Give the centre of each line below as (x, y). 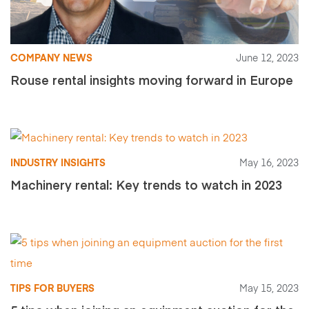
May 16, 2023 (269, 163)
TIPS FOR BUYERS (52, 289)
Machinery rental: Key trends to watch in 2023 (146, 184)
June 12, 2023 (267, 58)
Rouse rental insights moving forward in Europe (152, 79)
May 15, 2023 (269, 289)
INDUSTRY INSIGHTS (58, 163)
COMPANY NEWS (51, 58)
